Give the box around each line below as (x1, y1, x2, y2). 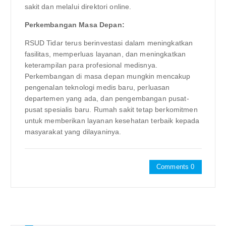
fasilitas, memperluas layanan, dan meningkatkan (24, 49, 186, 58)
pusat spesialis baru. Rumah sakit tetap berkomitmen (24, 105, 198, 114)
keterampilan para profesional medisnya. (24, 61, 157, 69)
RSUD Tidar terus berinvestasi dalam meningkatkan (24, 38, 193, 47)
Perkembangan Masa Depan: (24, 20, 125, 29)
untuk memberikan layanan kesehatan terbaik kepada (24, 116, 200, 125)
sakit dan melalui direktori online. (24, 2, 132, 11)
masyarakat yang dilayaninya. (24, 127, 122, 136)
